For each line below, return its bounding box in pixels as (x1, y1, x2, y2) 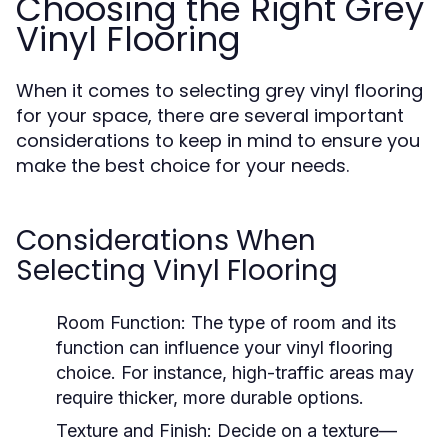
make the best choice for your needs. (16, 153, 349, 178)
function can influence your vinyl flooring (56, 337, 393, 358)
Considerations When (16, 221, 316, 260)
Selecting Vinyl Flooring (16, 251, 338, 290)
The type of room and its (186, 312, 396, 333)
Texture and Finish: (56, 420, 212, 441)
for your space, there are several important (16, 103, 404, 128)
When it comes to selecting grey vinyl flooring (16, 78, 423, 103)
